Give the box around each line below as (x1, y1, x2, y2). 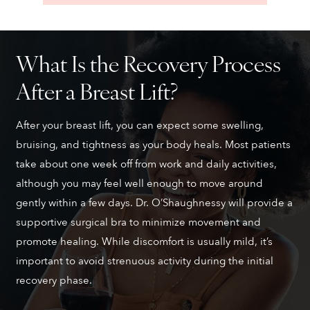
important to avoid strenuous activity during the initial (15, 253, 273, 268)
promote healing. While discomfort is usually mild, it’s (15, 234, 273, 248)
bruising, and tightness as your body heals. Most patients (15, 137, 291, 152)
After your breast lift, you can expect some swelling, (15, 118, 264, 132)
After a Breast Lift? (15, 74, 178, 106)
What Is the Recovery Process (15, 46, 281, 78)
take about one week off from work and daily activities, (15, 156, 277, 171)
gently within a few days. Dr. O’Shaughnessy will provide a (15, 195, 293, 210)
